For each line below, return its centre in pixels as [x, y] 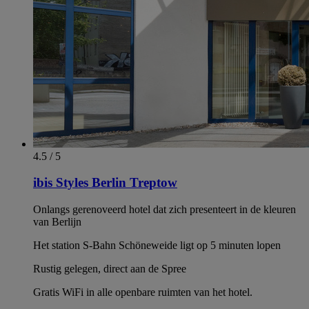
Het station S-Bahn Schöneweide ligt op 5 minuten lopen [157, 245]
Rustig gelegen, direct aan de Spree [110, 268]
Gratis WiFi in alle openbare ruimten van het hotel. [143, 292]
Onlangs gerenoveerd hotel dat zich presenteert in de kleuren [165, 209]
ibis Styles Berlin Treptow [105, 183]
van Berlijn [57, 221]
